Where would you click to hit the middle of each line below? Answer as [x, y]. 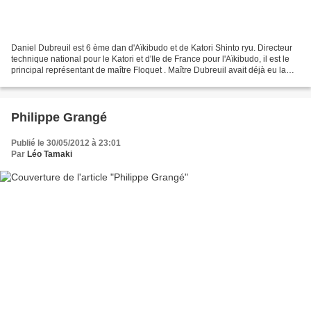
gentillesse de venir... [51, 81]
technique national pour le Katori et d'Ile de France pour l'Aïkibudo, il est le [150, 59]
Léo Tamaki [50, 154]
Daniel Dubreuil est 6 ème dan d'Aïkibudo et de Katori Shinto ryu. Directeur [152, 48]
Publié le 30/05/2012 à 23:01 [66, 143]
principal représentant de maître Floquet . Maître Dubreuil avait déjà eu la [149, 70]
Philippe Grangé [59, 117]
